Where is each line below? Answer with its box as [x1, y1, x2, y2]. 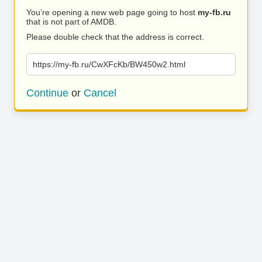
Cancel [84, 87, 116, 99]
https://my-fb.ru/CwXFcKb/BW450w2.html [33, 60, 185, 69]
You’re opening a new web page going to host [26, 8, 198, 17]
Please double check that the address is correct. [26, 32, 204, 42]
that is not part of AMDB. [26, 17, 116, 26]
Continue [26, 87, 68, 99]
